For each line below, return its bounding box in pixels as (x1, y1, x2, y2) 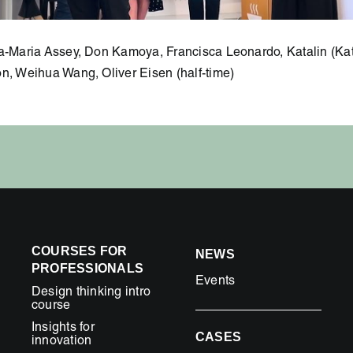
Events (195, 275, 236, 288)
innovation (31, 336, 92, 349)
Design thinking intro (31, 286, 150, 299)
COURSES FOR (31, 243, 128, 258)
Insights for (31, 322, 95, 336)
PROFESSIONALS (31, 261, 144, 275)
